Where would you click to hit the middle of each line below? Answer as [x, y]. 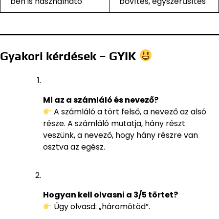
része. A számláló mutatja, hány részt [114, 123]
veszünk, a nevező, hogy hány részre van [120, 135]
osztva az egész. [74, 147]
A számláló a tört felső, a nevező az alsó [129, 111]
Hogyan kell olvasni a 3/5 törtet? [110, 195]
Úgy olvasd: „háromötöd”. [101, 206]
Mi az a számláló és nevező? [101, 100]
